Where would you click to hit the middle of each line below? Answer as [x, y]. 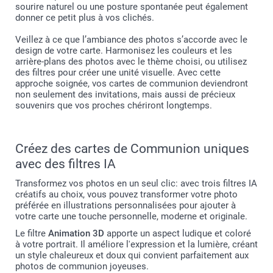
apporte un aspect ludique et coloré [178, 233]
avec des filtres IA [66, 164]
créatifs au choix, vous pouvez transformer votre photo [126, 194]
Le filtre [32, 233]
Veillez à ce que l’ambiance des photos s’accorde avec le [131, 39]
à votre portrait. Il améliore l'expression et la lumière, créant [136, 244]
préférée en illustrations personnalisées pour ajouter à [126, 205]
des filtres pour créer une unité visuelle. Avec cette [118, 72]
